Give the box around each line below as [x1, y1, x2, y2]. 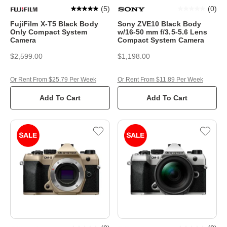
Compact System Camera [117, 35, 204, 44]
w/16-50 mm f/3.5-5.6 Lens [117, 27, 208, 36]
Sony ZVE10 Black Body [117, 19, 201, 28]
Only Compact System [10, 27, 88, 36]
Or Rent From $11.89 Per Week [117, 75, 203, 83]
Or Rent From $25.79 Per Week [10, 75, 96, 83]
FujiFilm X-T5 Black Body [10, 19, 98, 28]
